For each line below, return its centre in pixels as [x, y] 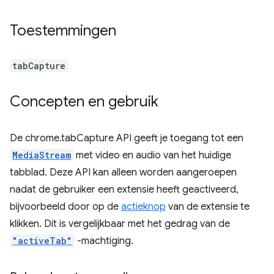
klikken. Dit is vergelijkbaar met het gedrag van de [120, 224]
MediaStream [42, 155]
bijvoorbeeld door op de [65, 207]
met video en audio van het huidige [152, 155]
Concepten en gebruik [84, 102]
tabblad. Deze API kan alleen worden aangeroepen [123, 172]
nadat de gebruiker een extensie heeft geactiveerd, [124, 190]
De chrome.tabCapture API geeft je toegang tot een [127, 138]
